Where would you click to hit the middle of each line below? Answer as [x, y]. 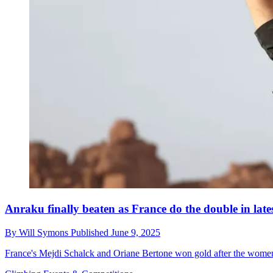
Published [91, 232]
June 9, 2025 [136, 232]
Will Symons [45, 232]
